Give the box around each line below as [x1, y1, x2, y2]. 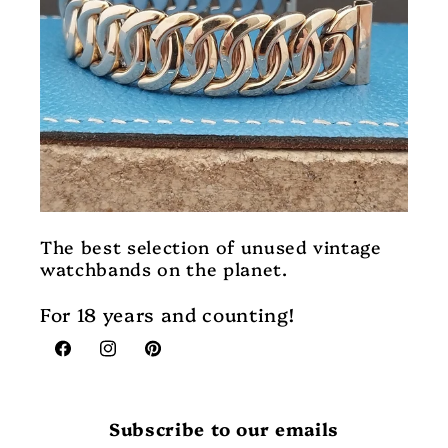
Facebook [51, 349, 133, 372]
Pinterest [142, 349, 220, 372]
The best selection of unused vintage [40, 234, 382, 258]
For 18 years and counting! [40, 301, 295, 327]
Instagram [96, 349, 184, 372]
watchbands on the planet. [40, 256, 288, 280]
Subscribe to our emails [108, 416, 340, 441]
